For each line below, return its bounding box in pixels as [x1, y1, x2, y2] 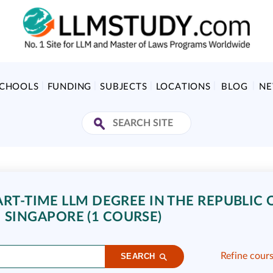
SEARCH [120, 252, 155, 261]
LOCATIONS [155, 82, 211, 91]
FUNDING [47, 82, 92, 91]
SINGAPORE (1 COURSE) [5, 210, 162, 224]
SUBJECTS [100, 82, 147, 91]
